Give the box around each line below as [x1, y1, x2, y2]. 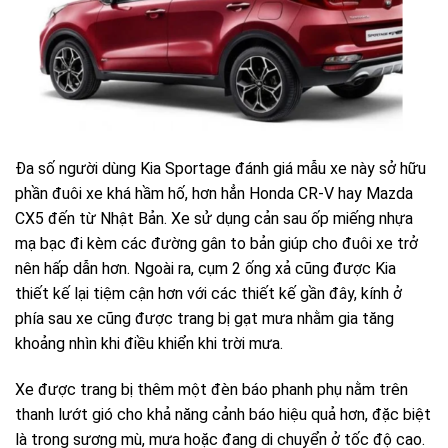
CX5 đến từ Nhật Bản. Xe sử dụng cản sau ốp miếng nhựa [15, 209, 413, 229]
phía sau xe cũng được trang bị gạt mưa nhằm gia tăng [15, 309, 394, 329]
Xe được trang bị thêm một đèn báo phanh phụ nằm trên [15, 379, 408, 399]
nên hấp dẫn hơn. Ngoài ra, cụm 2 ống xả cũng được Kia [15, 259, 396, 279]
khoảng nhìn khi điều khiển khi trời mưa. [15, 334, 283, 354]
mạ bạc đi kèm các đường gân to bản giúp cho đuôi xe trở [15, 234, 418, 254]
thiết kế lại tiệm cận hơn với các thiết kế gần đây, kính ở [15, 284, 402, 304]
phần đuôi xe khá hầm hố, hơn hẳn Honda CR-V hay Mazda [15, 184, 413, 204]
